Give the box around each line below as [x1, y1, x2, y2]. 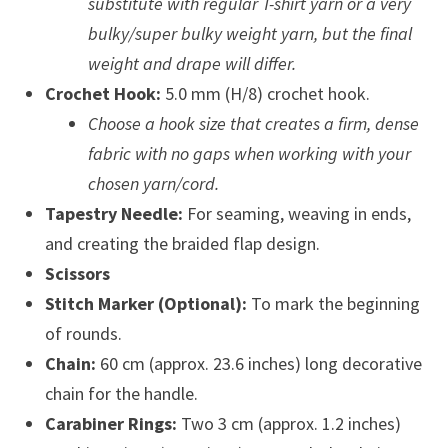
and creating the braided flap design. [44, 232, 320, 255]
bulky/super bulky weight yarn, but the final [87, 22, 412, 45]
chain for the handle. [44, 382, 198, 405]
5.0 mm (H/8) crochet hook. [160, 82, 370, 105]
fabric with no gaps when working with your [87, 142, 411, 165]
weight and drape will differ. [87, 52, 296, 75]
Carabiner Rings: [44, 412, 177, 435]
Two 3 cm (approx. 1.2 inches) [176, 412, 401, 435]
